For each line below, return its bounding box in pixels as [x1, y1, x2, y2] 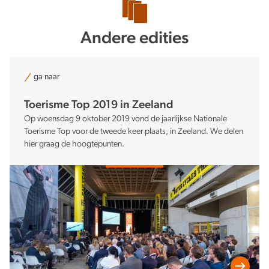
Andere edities [80, 26, 189, 47]
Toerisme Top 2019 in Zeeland [24, 97, 174, 110]
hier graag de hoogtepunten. [24, 139, 124, 149]
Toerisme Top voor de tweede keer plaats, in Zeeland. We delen [24, 127, 243, 136]
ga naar [34, 72, 59, 82]
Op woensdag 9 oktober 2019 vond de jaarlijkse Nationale [24, 114, 227, 124]
